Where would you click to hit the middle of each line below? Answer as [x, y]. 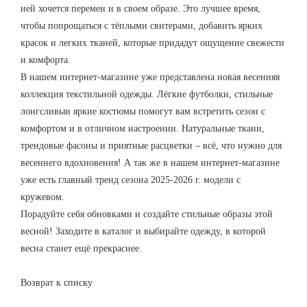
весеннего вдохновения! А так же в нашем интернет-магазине [150, 162]
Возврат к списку [57, 282]
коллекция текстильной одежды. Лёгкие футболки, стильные [147, 94]
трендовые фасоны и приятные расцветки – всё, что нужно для [151, 145]
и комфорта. [46, 60]
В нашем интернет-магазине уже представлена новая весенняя [150, 77]
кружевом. [42, 197]
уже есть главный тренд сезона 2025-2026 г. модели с [131, 180]
